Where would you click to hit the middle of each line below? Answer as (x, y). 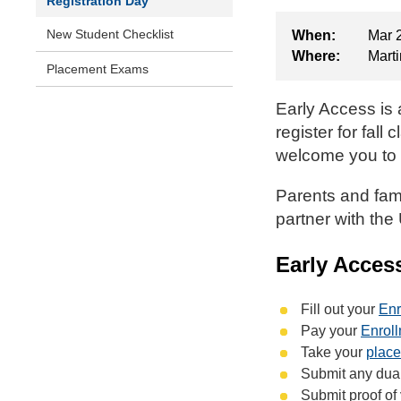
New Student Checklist (110, 34)
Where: (316, 56)
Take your (333, 353)
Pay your (331, 331)
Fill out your (340, 310)
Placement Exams (98, 69)
